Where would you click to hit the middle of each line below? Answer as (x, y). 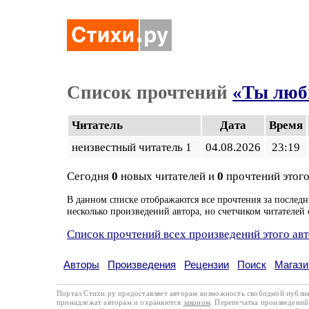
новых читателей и (168, 176)
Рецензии (207, 265)
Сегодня (89, 176)
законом (197, 302)
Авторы (81, 265)
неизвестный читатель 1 (134, 147)
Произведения (142, 265)
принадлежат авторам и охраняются (120, 302)
